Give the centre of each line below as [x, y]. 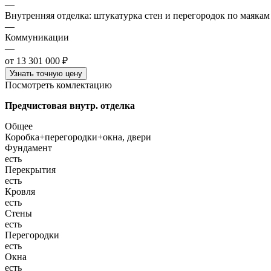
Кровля [20, 191]
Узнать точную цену [46, 73]
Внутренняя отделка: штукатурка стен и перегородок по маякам [137, 15]
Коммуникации [37, 37]
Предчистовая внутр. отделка [70, 105]
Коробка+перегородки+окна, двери [78, 137]
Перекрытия [30, 169]
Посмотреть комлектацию [58, 85]
